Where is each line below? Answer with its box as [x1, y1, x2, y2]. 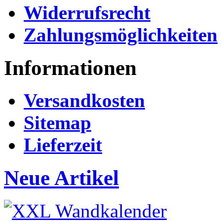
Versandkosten [24, 90, 145, 111]
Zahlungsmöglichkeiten [24, 24, 218, 45]
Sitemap [24, 112, 91, 134]
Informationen [4, 56, 137, 79]
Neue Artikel [4, 166, 119, 190]
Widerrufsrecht [24, 1, 150, 23]
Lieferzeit [24, 134, 102, 156]
